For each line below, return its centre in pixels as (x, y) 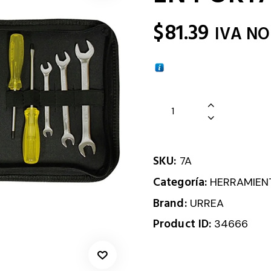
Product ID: (184, 224)
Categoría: (182, 183)
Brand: (171, 204)
